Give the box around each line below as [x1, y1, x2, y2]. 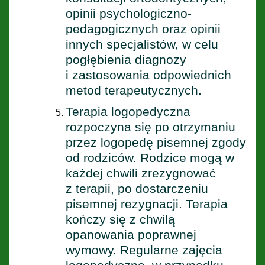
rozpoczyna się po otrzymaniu [66, 119, 235, 134]
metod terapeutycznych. [66, 83, 202, 97]
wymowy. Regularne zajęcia [66, 243, 222, 257]
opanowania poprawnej [66, 227, 196, 241]
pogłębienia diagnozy [66, 52, 186, 66]
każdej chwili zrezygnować [66, 166, 216, 180]
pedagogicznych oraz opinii [66, 21, 221, 35]
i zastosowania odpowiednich [66, 67, 231, 82]
